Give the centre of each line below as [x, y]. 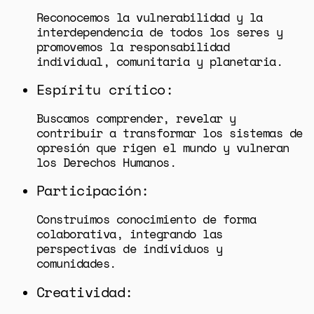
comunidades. [76, 264]
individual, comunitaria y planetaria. [159, 61]
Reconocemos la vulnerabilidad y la [149, 17]
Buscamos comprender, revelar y [136, 118]
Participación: [93, 191]
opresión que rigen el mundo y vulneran [163, 147]
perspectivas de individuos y [129, 249]
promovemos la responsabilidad [133, 46]
